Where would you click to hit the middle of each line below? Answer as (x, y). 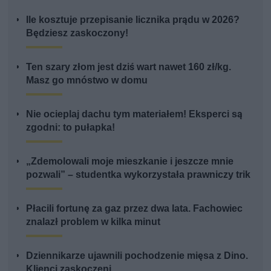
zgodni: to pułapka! (71, 128)
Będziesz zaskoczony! (77, 33)
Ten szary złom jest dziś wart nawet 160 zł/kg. (129, 67)
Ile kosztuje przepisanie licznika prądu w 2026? (133, 20)
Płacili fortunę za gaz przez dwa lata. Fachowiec (135, 209)
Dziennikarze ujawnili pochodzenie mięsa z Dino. (137, 256)
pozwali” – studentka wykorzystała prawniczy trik (139, 175)
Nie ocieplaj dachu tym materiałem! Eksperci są (135, 114)
